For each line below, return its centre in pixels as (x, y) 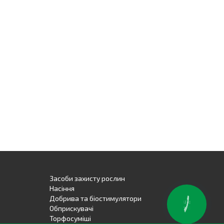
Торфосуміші (70, 218)
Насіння (62, 188)
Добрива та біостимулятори (95, 198)
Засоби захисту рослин (87, 178)
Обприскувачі (71, 208)
